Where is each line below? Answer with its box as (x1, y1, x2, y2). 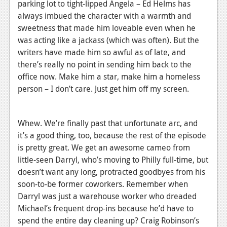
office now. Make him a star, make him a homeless (18, 70, 200, 82)
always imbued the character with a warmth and (18, 10, 191, 21)
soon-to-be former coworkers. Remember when (18, 178, 188, 190)
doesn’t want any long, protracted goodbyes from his (18, 166, 205, 177)
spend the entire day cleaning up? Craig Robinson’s (18, 214, 199, 226)
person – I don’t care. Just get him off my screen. (18, 83, 189, 94)
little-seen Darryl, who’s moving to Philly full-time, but (18, 154, 208, 165)
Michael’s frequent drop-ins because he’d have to (18, 202, 194, 214)
